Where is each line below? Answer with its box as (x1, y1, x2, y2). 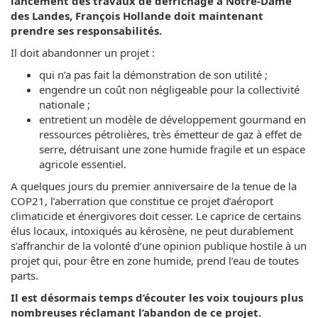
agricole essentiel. (39, 157, 126, 172)
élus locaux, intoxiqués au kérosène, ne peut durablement (11, 224, 293, 238)
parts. (11, 268, 38, 283)
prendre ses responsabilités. (11, 23, 162, 38)
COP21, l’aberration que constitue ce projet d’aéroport (11, 194, 273, 209)
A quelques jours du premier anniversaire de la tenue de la (11, 179, 297, 194)
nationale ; (39, 97, 90, 112)
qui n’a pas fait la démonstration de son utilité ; (39, 67, 268, 82)
